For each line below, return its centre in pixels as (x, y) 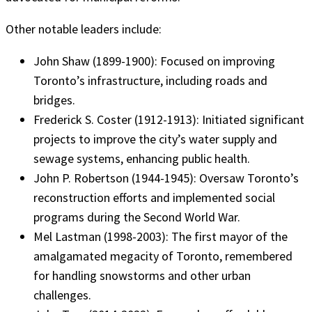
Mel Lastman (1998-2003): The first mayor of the (161, 237)
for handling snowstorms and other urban (142, 276)
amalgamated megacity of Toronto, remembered (163, 256)
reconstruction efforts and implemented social (154, 198)
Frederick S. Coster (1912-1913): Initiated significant (169, 120)
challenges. (62, 295)
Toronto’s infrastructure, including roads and (150, 81)
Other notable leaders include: (84, 29)
